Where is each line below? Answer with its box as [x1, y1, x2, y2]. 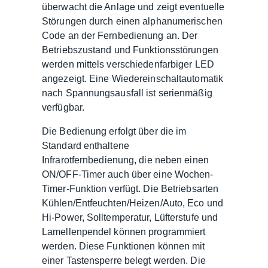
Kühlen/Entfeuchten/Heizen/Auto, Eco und [42, 197, 223, 208]
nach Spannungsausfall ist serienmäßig [42, 87, 212, 98]
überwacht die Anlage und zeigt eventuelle [42, 1, 225, 12]
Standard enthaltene [42, 140, 129, 151]
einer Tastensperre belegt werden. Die [42, 255, 206, 266]
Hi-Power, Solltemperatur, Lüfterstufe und [42, 212, 218, 223]
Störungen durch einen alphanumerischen [42, 16, 223, 26]
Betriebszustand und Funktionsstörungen [42, 44, 218, 55]
